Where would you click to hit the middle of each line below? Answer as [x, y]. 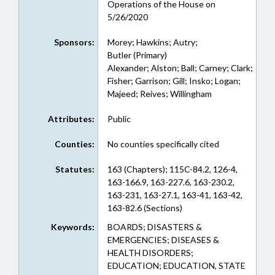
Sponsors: [74, 42]
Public [119, 119]
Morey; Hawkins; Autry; [152, 42]
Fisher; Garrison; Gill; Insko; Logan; [174, 81]
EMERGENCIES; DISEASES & [163, 240]
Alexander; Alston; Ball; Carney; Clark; [180, 68]
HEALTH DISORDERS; [150, 253]
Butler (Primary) [137, 55]
